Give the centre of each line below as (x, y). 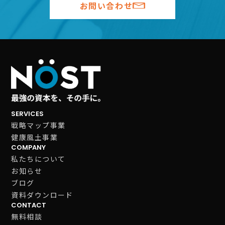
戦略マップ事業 (38, 125)
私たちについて (38, 158)
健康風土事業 (35, 137)
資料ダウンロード (42, 195)
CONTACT (29, 205)
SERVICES (28, 114)
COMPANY (29, 147)
